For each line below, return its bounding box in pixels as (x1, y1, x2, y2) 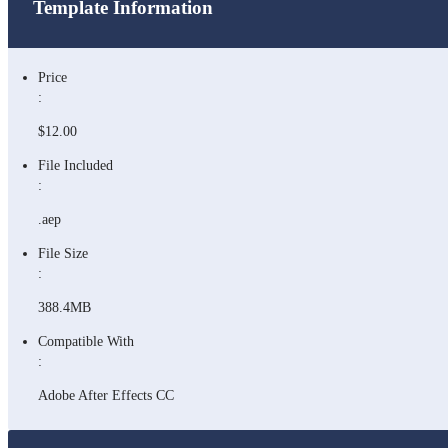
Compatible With (38, 334, 134, 349)
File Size (38, 246, 88, 261)
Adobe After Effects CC (38, 388, 174, 403)
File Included (38, 158, 113, 173)
